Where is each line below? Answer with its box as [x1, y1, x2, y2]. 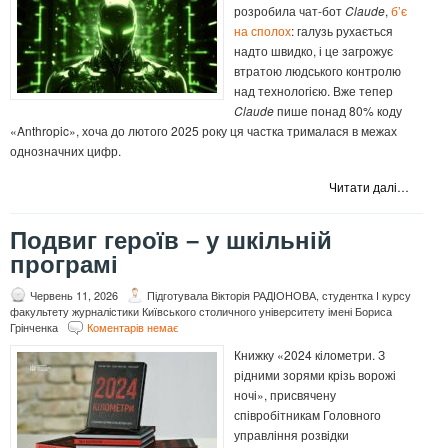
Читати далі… [329, 178, 409, 196]
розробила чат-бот [234, 2, 345, 20]
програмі [10, 251, 118, 279]
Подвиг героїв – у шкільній [10, 227, 332, 255]
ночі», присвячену [234, 386, 336, 404]
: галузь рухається [291, 22, 393, 40]
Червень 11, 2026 [30, 287, 118, 304]
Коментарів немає [87, 319, 179, 336]
